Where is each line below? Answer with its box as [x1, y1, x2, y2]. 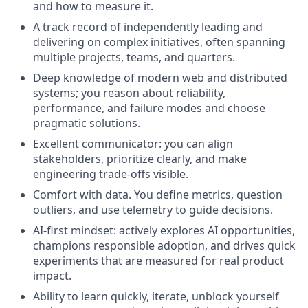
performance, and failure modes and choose [33, 100, 265, 115]
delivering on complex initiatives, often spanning [33, 34, 285, 49]
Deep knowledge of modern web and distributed [33, 70, 287, 85]
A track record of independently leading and [33, 19, 263, 34]
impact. [33, 268, 71, 283]
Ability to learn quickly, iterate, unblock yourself [33, 289, 279, 304]
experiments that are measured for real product [33, 253, 284, 268]
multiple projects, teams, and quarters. [33, 49, 235, 65]
